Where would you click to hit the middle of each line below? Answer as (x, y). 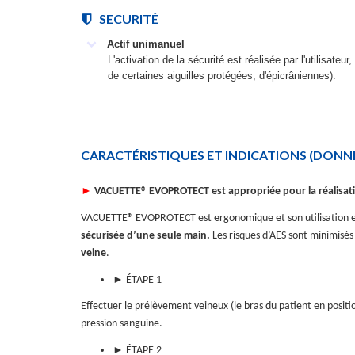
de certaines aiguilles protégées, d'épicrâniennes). (221, 76)
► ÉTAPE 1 (137, 280)
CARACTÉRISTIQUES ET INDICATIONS (195, 155)
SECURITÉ (129, 19)
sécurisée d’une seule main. (145, 235)
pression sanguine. (122, 324)
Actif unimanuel (145, 44)
